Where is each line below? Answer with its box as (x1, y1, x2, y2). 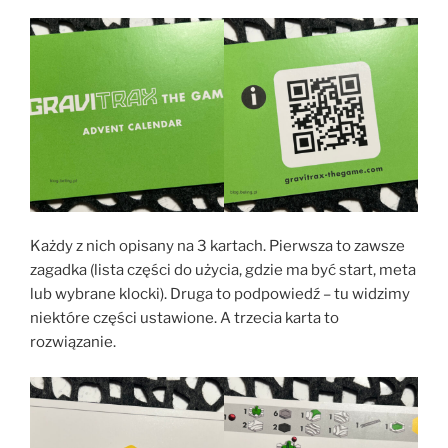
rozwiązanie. (30, 333, 116, 352)
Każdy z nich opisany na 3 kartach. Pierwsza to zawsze (30, 237, 405, 256)
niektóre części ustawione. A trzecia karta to (30, 309, 339, 328)
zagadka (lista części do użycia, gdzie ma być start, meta (30, 261, 416, 280)
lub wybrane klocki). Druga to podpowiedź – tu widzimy (30, 285, 410, 304)
